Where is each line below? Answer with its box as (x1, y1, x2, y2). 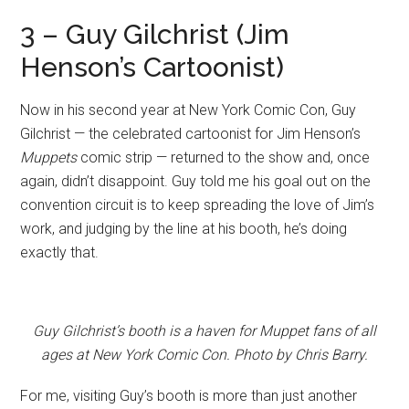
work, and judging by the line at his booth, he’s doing (20, 219, 348, 237)
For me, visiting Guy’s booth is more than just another (20, 386, 358, 404)
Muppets (20, 148, 78, 166)
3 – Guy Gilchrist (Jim (20, 17, 290, 50)
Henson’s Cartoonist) (20, 50, 285, 83)
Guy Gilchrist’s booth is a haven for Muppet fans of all (33, 321, 376, 340)
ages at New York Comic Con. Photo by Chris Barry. (41, 345, 368, 363)
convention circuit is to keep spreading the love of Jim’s (20, 195, 375, 214)
